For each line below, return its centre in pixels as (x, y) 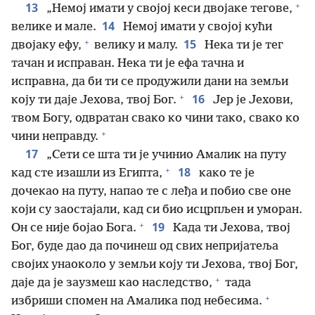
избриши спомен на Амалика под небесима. (137, 301)
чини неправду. (55, 137)
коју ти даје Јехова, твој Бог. (94, 100)
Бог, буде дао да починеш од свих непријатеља (145, 246)
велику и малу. (135, 45)
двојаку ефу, (46, 45)
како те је (225, 173)
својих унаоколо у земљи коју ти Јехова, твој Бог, (155, 265)
